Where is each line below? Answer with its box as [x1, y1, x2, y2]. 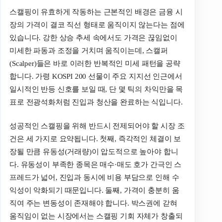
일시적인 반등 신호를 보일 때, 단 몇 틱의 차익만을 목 [9, 85, 183, 93]
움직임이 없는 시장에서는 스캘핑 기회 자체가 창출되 [9, 212, 183, 221]
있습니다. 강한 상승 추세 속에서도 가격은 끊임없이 [9, 33, 177, 42]
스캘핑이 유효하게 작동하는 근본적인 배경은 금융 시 [9, 7, 183, 16]
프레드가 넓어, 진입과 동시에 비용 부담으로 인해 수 [9, 173, 179, 182]
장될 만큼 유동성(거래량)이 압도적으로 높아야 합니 [9, 148, 178, 156]
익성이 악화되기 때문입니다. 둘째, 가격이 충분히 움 [9, 186, 179, 195]
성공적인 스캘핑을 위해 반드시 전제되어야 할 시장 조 [9, 122, 185, 130]
